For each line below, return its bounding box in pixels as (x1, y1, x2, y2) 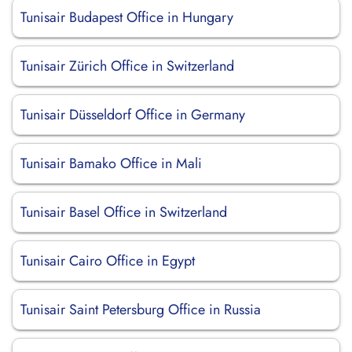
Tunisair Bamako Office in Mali (20, 153, 202, 174)
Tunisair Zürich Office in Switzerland (20, 56, 234, 76)
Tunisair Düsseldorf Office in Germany (20, 104, 245, 125)
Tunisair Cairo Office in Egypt (20, 251, 195, 271)
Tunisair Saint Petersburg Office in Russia (20, 299, 261, 320)
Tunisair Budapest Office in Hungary (20, 7, 233, 27)
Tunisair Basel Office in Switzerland (20, 202, 227, 222)
